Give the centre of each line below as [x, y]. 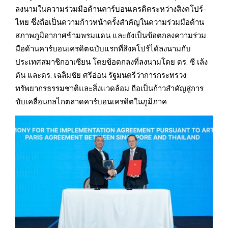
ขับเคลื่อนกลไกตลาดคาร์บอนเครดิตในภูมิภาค [91, 102]
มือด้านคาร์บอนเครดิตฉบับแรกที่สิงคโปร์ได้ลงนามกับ [103, 49]
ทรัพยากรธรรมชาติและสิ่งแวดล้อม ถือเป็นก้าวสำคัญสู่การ [109, 88]
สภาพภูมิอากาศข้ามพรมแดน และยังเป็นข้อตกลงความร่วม [111, 35]
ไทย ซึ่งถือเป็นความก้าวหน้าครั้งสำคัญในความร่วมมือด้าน [110, 22]
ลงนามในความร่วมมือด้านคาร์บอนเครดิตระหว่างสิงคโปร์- [111, 9]
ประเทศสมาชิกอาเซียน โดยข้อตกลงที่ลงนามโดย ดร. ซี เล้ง [111, 62]
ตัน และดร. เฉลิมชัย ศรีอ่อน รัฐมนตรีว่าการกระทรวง [101, 75]
